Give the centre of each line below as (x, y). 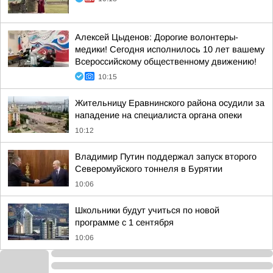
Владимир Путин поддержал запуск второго (166, 157)
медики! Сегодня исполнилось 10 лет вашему (170, 49)
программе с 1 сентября (124, 222)
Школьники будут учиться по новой (147, 210)
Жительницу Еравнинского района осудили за (170, 103)
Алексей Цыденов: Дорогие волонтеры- (157, 37)
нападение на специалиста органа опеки (158, 115)
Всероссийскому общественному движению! (166, 62)
